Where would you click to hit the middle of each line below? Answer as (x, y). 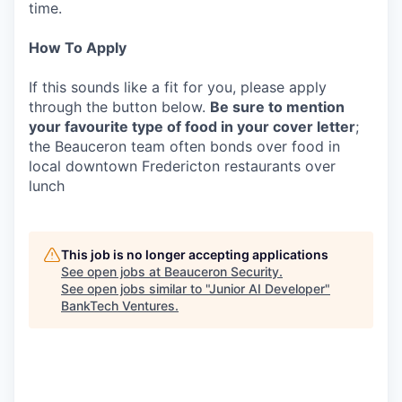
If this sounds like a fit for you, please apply (178, 87)
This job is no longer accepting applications (195, 254)
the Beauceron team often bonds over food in (184, 146)
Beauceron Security (222, 271)
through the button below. (119, 107)
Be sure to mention (277, 107)
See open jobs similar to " (135, 288)
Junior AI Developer (267, 288)
